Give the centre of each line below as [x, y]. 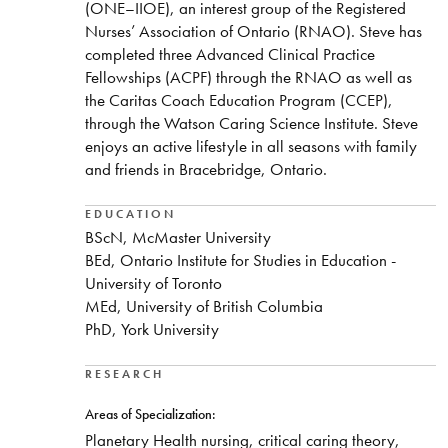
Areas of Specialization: [150, 414]
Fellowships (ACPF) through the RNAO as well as [248, 77]
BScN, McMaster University [177, 236]
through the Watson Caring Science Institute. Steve [251, 123]
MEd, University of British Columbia [203, 305]
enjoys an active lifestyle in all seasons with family [250, 146]
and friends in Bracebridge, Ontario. [205, 169]
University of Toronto [153, 282]
